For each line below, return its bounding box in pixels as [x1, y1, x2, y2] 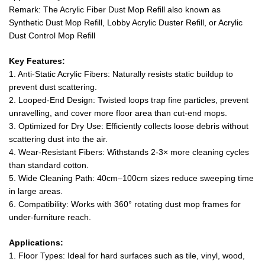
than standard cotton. [9, 160, 89, 170]
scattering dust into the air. [9, 134, 108, 144]
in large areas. [9, 186, 63, 196]
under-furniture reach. [9, 212, 91, 222]
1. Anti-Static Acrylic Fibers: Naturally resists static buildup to [9, 69, 233, 79]
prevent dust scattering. [9, 82, 97, 92]
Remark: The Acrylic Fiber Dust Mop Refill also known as [9, 5, 221, 15]
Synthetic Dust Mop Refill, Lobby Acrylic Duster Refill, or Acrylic [9, 18, 243, 28]
